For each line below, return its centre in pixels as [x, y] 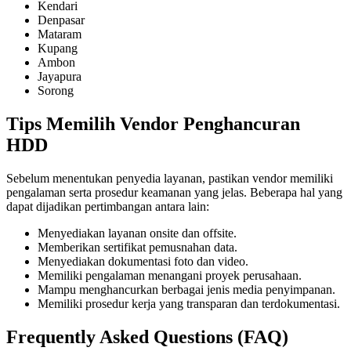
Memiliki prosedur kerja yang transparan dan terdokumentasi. [189, 304]
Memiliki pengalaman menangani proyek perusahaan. [170, 276]
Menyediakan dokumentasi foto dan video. [143, 262]
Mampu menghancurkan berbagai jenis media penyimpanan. [186, 290]
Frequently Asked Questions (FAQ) [147, 337]
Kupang [58, 49]
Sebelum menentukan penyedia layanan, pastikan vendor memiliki [170, 179]
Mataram [60, 34]
